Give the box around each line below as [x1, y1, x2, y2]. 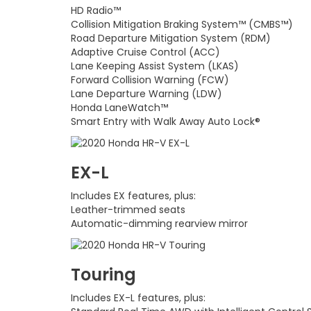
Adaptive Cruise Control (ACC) [71, 44, 220, 59]
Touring [71, 263, 136, 287]
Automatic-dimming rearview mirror [71, 216, 248, 230]
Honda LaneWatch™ [71, 100, 168, 115]
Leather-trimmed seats [71, 202, 185, 217]
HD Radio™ [71, 3, 121, 17]
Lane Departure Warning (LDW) [71, 86, 222, 101]
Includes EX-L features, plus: [71, 291, 205, 305]
